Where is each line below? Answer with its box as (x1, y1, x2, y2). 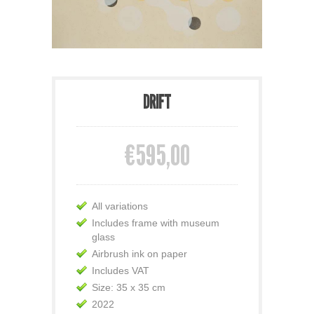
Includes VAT (92, 264, 149, 276)
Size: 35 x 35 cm (92, 281, 165, 293)
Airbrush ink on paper (92, 247, 187, 259)
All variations (92, 200, 148, 212)
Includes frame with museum (92, 217, 219, 228)
